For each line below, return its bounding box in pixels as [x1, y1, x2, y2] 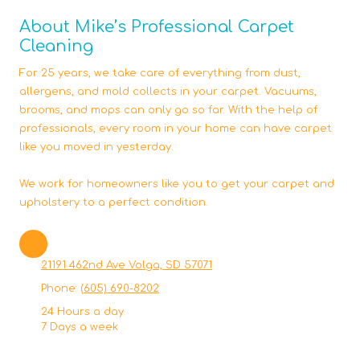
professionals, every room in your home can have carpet [19, 122, 332, 134]
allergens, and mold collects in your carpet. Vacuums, [19, 85, 317, 97]
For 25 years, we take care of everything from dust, [19, 67, 301, 79]
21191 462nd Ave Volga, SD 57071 [41, 259, 212, 271]
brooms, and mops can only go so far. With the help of [19, 104, 317, 116]
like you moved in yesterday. [19, 141, 174, 153]
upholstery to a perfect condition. [19, 196, 208, 208]
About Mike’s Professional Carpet [19, 17, 294, 36]
